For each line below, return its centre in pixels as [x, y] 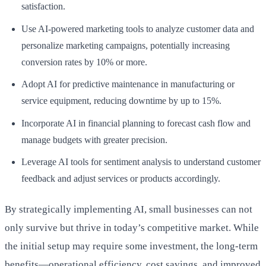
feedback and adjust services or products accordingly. [121, 179]
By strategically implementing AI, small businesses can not [129, 209]
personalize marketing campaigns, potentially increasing [126, 45]
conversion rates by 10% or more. [84, 62]
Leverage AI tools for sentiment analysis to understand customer [141, 162]
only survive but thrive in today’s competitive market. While [132, 227]
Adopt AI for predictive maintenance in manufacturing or [128, 84]
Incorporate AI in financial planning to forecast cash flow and [136, 123]
